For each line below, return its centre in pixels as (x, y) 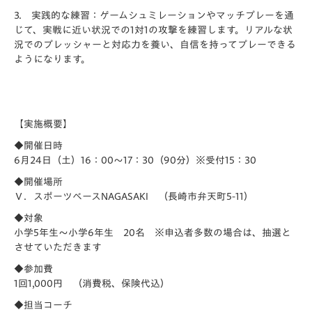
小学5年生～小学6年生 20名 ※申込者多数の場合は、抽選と (153, 233)
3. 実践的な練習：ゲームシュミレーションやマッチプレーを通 (154, 15)
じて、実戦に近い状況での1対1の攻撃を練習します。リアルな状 (153, 30)
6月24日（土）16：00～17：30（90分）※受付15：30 (135, 160)
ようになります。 (52, 59)
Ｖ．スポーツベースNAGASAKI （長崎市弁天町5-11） (134, 196)
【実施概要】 (43, 124)
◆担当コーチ (43, 305)
